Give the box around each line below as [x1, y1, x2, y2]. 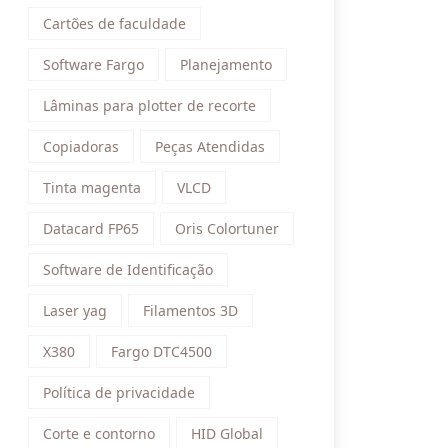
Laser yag [43, 301, 107, 320]
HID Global [191, 424, 263, 443]
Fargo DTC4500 [111, 342, 212, 361]
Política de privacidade [43, 383, 195, 402]
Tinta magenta [43, 178, 141, 197]
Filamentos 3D [143, 301, 238, 320]
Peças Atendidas [155, 137, 265, 156]
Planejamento [180, 55, 272, 74]
